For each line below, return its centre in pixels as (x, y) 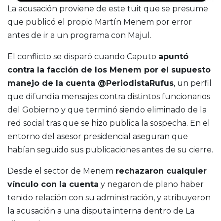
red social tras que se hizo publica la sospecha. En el (109, 123)
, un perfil (193, 83)
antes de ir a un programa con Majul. (79, 36)
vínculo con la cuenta (53, 184)
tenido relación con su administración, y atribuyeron (109, 198)
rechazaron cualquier (161, 171)
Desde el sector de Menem (61, 171)
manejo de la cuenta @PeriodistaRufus (91, 83)
